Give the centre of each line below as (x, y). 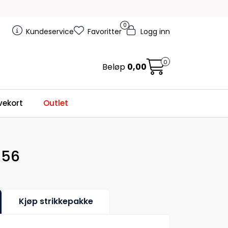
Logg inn (155, 32)
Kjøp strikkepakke (56, 201)
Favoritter (105, 32)
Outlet (56, 103)
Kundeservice (50, 32)
